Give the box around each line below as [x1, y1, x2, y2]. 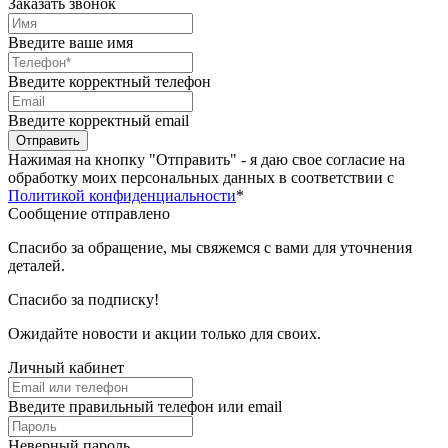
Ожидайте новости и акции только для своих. [8, 325, 321, 343]
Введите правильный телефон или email [8, 398, 282, 416]
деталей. [8, 257, 65, 275]
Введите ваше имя [8, 34, 133, 52]
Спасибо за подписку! [8, 291, 159, 309]
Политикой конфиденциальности [8, 187, 236, 205]
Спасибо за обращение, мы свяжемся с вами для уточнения [8, 239, 412, 257]
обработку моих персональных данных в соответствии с [8, 169, 394, 187]
